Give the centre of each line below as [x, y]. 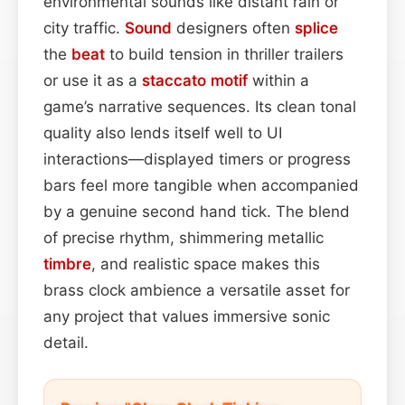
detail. [66, 342]
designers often [233, 28]
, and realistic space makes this [206, 264]
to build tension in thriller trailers [224, 54]
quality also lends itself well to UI [163, 132]
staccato [174, 80]
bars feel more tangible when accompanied [201, 185]
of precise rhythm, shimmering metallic [184, 237]
